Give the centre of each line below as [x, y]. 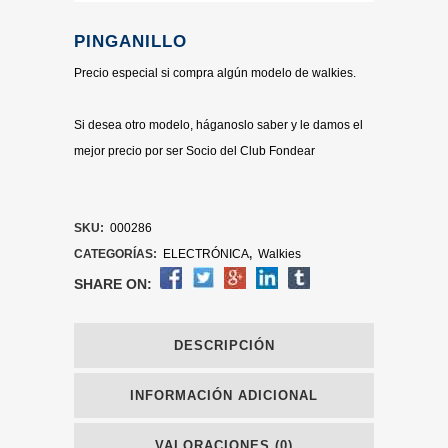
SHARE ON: [113, 284]
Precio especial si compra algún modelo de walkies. [215, 73]
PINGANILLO [130, 41]
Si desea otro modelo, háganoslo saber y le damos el [218, 125]
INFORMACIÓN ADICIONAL [224, 395]
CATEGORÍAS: [117, 254]
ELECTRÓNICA [206, 254]
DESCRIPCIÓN [224, 345]
